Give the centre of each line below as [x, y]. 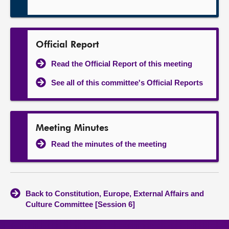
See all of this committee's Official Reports [127, 83]
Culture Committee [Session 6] [80, 204]
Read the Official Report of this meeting [122, 64]
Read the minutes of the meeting [109, 144]
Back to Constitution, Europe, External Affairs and [115, 193]
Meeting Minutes [72, 128]
